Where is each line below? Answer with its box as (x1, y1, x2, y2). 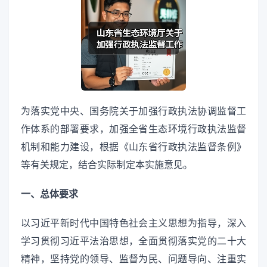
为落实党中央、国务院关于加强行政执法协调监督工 (21, 104, 246, 117)
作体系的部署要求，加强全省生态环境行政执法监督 (21, 122, 246, 135)
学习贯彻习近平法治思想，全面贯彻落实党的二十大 (21, 235, 246, 247)
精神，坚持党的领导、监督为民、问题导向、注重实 (21, 253, 246, 265)
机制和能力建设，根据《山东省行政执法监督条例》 (21, 140, 246, 153)
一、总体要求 (21, 187, 78, 200)
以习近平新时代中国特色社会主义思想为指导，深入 (21, 217, 246, 229)
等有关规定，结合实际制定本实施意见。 (21, 158, 193, 170)
